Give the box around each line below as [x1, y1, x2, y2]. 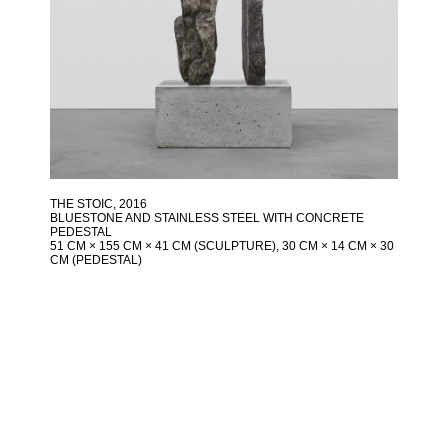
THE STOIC [50, 197, 113, 211]
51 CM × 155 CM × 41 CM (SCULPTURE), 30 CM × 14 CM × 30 [50, 239, 394, 253]
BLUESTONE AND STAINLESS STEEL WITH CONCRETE [50, 211, 364, 225]
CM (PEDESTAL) [50, 253, 142, 267]
